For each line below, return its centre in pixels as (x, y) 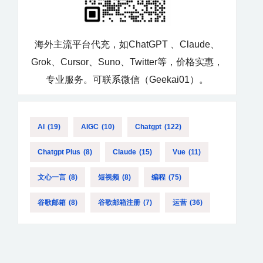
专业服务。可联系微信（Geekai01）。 (127, 79)
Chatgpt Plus (59, 152)
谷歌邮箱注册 (119, 202)
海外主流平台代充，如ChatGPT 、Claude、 (127, 44)
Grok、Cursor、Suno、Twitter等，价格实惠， (127, 62)
